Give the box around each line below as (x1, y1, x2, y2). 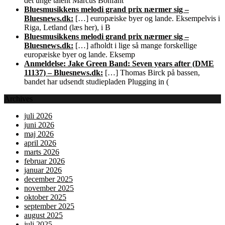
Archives (4, 94, 33, 103)
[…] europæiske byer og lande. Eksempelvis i (73, 14, 220, 23)
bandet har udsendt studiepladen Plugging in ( (24, 77, 169, 86)
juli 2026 (24, 111, 52, 121)
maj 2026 (24, 130, 54, 139)
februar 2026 (24, 157, 65, 166)
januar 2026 (24, 166, 62, 175)
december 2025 (24, 175, 73, 184)
